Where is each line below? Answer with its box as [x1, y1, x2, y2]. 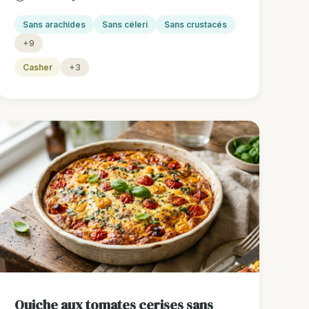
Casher [23, 62, 53, 73]
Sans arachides [23, 19, 86, 30]
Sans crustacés [164, 19, 228, 30]
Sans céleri [102, 19, 148, 30]
